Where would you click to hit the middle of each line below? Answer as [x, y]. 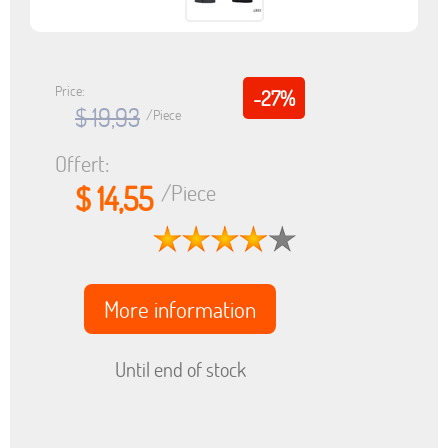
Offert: [82, 163]
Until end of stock [180, 369]
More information [180, 309]
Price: [70, 90]
